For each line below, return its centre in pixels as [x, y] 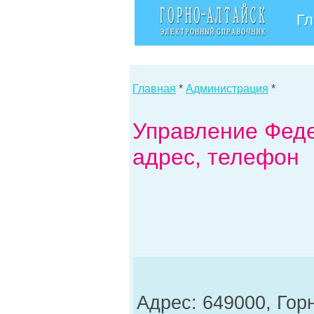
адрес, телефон [216, 157]
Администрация [227, 89]
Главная [154, 89]
